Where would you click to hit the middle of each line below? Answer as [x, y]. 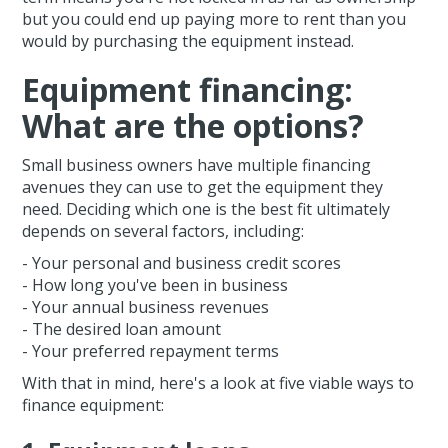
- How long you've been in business [155, 285]
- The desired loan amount [122, 329]
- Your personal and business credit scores [182, 263]
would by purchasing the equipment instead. [188, 41]
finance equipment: [93, 405]
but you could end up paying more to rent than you [214, 19]
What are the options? [193, 126]
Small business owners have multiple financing [197, 165]
